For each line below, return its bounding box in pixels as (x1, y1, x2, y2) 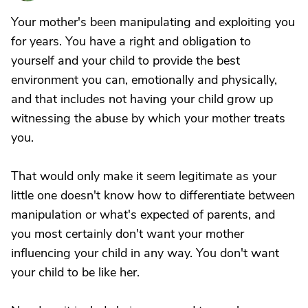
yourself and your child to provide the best (11, 52, 240, 69)
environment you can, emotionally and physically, (11, 71, 277, 88)
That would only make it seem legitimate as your (11, 168, 276, 184)
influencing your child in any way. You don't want (11, 245, 279, 261)
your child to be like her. (11, 264, 140, 280)
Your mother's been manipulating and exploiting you (11, 14, 295, 30)
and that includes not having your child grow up (11, 91, 273, 107)
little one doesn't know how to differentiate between (11, 187, 295, 203)
